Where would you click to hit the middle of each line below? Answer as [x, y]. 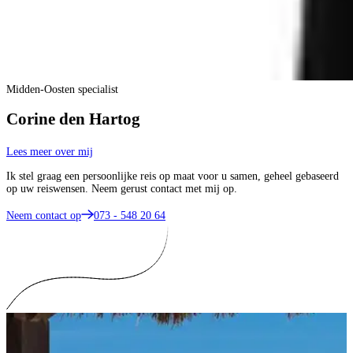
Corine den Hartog [73, 119]
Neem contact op [44, 216]
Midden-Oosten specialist [62, 89]
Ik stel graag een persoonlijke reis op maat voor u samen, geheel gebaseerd [173, 176]
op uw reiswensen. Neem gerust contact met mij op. [122, 189]
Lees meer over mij [50, 152]
